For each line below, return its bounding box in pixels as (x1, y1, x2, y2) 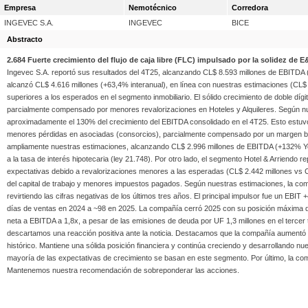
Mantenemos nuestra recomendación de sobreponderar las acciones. (7, 266, 239, 274)
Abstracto (7, 35, 43, 43)
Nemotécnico (129, 3, 177, 12)
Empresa (4, 3, 36, 12)
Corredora (232, 3, 268, 12)
